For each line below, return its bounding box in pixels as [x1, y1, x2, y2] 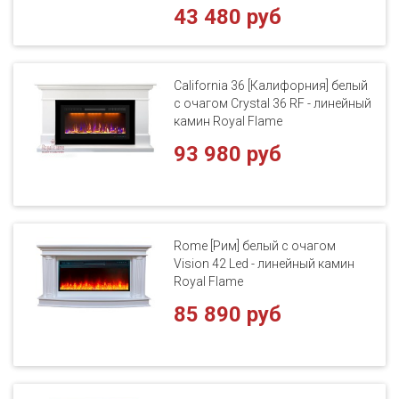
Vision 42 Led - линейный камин [174, 256, 355, 271]
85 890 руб [174, 301, 282, 327]
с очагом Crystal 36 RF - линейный [174, 95, 372, 110]
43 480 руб [174, 4, 282, 29]
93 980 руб [174, 141, 282, 167]
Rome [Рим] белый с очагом [174, 238, 337, 253]
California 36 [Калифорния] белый [174, 77, 369, 93]
